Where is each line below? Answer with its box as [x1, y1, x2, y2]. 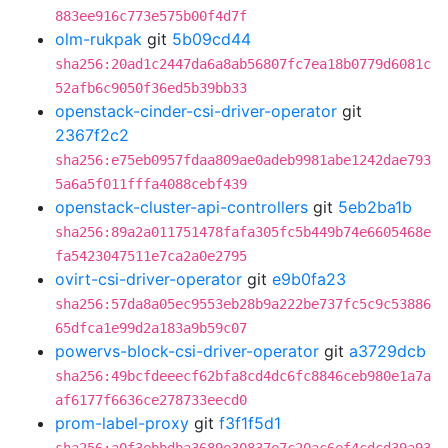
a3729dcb [349, 341, 426, 361]
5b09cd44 [172, 29, 251, 49]
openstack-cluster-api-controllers [55, 197, 308, 217]
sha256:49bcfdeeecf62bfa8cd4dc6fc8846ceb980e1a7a [55, 368, 431, 384]
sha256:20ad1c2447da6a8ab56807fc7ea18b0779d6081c [55, 56, 431, 72]
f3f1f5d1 [219, 413, 281, 433]
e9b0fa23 [272, 269, 346, 289]
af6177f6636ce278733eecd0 [55, 392, 247, 408]
